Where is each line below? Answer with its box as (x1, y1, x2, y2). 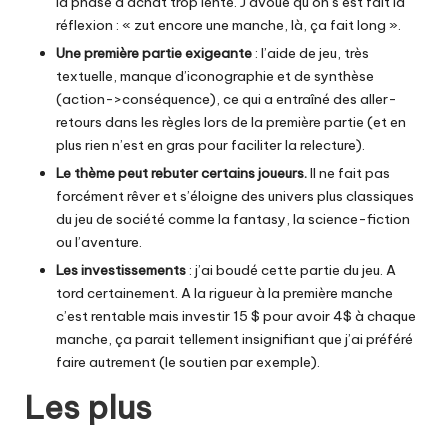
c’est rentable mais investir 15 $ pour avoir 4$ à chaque (56, 307, 416, 326)
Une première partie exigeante (56, 43, 252, 62)
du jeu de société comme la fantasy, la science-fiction (56, 210, 410, 229)
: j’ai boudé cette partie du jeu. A (186, 261, 396, 280)
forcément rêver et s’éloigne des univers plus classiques (56, 187, 414, 206)
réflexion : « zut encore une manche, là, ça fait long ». (56, 15, 401, 34)
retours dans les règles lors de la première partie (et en (56, 112, 406, 131)
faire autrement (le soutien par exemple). (56, 353, 320, 372)
